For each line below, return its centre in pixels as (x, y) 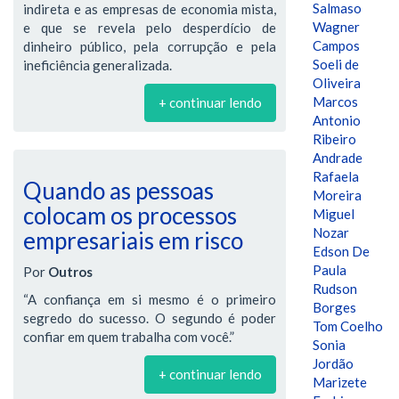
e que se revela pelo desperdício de (150, 28)
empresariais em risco (133, 240)
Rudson (335, 289)
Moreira (337, 195)
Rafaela (336, 176)
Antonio (337, 120)
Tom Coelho (348, 326)
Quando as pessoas (118, 191)
